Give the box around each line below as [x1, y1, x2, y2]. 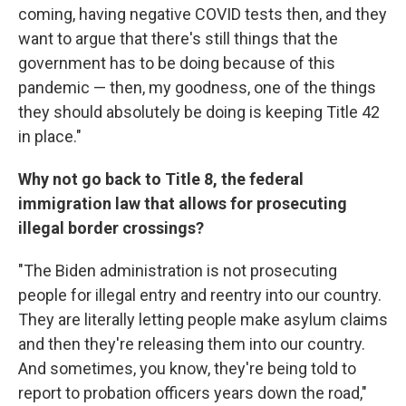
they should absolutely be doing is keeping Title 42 [18, 102, 380, 121]
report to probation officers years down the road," [18, 383, 367, 402]
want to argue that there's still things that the [18, 29, 338, 48]
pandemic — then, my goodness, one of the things [18, 78, 376, 97]
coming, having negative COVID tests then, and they [18, 5, 387, 24]
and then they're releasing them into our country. [18, 334, 365, 353]
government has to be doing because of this [18, 53, 335, 72]
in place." [18, 127, 82, 146]
